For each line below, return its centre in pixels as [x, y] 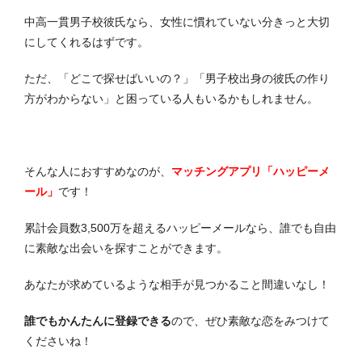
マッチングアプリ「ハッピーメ [250, 172]
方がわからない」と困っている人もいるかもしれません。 [171, 99]
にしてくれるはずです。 [86, 42]
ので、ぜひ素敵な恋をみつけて [250, 321]
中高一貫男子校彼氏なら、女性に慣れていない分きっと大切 [177, 22]
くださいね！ [58, 341]
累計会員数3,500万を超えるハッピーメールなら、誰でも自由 [180, 228]
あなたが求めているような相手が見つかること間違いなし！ [177, 285]
